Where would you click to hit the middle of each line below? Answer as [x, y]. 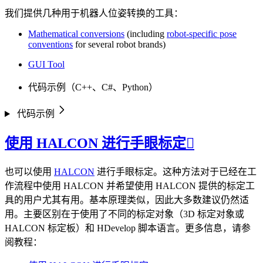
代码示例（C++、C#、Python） [93, 87]
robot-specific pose [202, 34]
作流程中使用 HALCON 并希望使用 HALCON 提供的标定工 [130, 186]
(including [146, 34]
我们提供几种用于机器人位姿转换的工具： [94, 14]
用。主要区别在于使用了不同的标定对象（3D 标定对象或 [124, 214]
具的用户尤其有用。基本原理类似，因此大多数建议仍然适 [127, 200]
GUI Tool [46, 65]
